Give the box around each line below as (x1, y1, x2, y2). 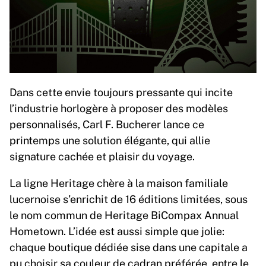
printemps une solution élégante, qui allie (9, 132, 210, 147)
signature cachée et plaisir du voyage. (9, 148, 195, 163)
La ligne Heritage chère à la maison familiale (9, 175, 228, 190)
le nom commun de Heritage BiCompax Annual (9, 207, 239, 222)
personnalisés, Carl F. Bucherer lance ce (9, 116, 204, 131)
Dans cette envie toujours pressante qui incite (9, 84, 233, 99)
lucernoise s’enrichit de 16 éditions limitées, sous (9, 191, 248, 206)
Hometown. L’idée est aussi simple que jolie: (9, 223, 224, 238)
